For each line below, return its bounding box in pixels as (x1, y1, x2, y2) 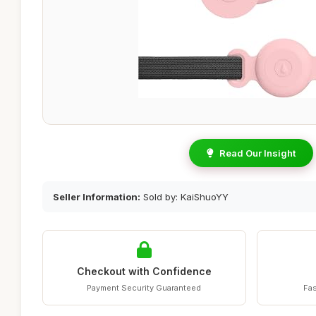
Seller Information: (53, 191, 140, 202)
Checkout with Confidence (76, 265, 212, 277)
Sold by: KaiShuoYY (140, 191, 229, 202)
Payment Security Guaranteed (87, 283, 202, 293)
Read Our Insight (219, 147, 296, 159)
